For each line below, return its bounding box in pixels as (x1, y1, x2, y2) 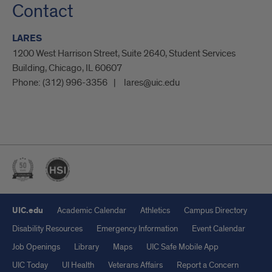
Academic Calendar (57, 205, 126, 216)
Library (74, 241, 99, 252)
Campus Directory (184, 205, 247, 216)
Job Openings (12, 241, 60, 252)
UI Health (62, 259, 94, 270)
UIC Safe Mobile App (146, 241, 219, 252)
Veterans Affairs (108, 259, 163, 270)
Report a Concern (177, 259, 239, 270)
